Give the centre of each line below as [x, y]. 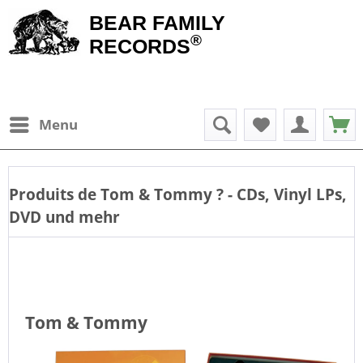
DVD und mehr [64, 217]
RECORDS [140, 46]
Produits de [53, 194]
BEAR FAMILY [157, 23]
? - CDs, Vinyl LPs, [282, 194]
